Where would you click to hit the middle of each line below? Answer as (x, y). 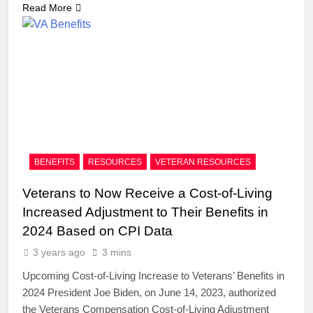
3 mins (117, 253)
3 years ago (59, 253)
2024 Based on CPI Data (97, 231)
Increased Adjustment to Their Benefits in (145, 212)
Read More (47, 7)
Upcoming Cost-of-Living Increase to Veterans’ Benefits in (153, 276)
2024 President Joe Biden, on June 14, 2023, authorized (149, 293)
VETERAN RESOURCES (203, 162)
